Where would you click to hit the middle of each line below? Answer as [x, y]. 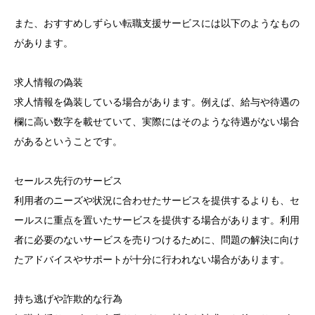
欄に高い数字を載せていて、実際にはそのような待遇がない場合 [157, 121]
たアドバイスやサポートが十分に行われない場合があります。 [152, 259]
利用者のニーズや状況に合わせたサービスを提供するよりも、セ [157, 200]
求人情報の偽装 [49, 82]
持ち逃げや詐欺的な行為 [68, 298]
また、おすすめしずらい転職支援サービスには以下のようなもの [157, 23]
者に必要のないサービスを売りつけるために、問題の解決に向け [157, 239]
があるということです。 [68, 141]
